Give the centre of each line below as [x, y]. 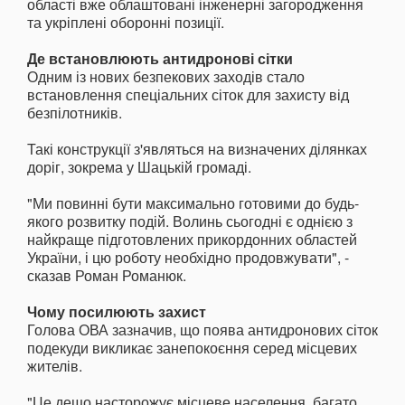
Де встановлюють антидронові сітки [160, 59]
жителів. [55, 366]
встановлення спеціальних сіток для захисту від [188, 95]
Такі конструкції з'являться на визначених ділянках [197, 149]
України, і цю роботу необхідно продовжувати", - [188, 258]
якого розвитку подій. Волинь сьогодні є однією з [190, 221]
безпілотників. [75, 113]
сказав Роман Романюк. [107, 276]
